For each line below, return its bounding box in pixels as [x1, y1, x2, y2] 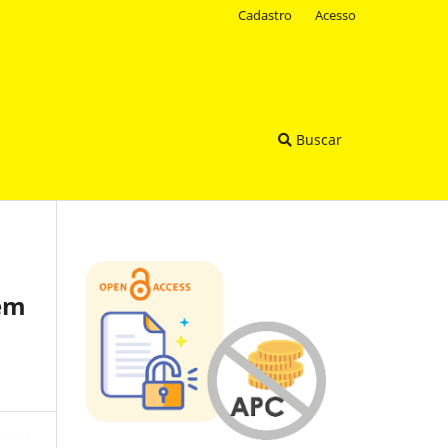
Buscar [292, 129, 342, 149]
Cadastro [238, 5, 293, 24]
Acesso [315, 5, 356, 24]
